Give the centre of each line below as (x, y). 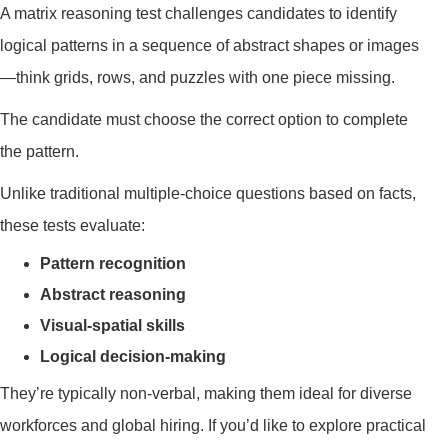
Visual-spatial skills (112, 325)
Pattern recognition (113, 263)
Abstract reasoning (113, 294)
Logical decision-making (133, 356)
